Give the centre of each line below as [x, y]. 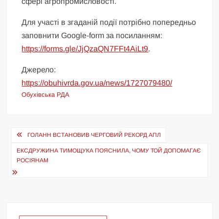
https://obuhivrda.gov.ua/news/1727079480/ [97, 83]
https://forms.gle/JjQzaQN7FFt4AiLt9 [85, 48]
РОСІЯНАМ [33, 160]
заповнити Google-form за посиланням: [92, 35]
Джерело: [39, 69]
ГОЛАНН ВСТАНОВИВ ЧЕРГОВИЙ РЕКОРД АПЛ [94, 135]
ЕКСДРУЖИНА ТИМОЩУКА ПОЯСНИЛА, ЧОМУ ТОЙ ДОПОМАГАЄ [109, 150]
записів [29, 150]
